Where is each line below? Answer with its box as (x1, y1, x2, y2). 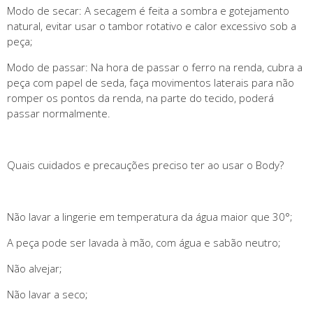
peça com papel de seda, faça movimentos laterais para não (7, 75, 294, 89)
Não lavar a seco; (7, 286, 88, 301)
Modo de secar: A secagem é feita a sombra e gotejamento (7, 3, 289, 17)
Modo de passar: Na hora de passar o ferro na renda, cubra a (7, 59, 303, 74)
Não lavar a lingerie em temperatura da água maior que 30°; (7, 209, 293, 224)
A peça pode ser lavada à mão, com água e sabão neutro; (7, 235, 281, 249)
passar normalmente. (7, 105, 110, 120)
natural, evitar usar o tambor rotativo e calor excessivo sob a (7, 18, 296, 33)
